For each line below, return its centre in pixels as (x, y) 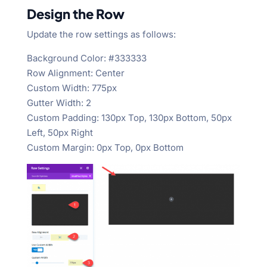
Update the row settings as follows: (101, 34)
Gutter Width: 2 (59, 103)
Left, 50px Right (60, 132)
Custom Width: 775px (72, 88)
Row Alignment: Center (75, 73)
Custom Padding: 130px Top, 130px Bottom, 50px (129, 117)
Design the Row (75, 13)
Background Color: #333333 (86, 58)
